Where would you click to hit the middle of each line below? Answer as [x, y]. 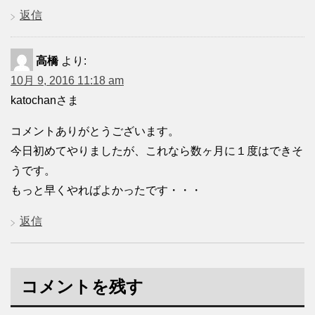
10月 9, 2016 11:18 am [67, 80]
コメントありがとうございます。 [95, 131]
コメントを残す [82, 286]
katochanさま [45, 100]
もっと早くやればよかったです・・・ [106, 190]
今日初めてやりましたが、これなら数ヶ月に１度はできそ [157, 150]
